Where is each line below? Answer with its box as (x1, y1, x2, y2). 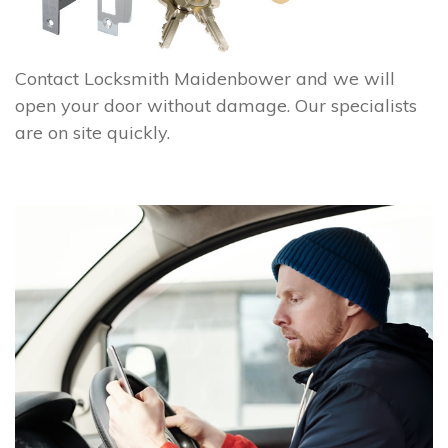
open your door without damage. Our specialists (15, 93, 417, 117)
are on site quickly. (15, 120, 170, 144)
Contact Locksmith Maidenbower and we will (15, 66, 395, 90)
